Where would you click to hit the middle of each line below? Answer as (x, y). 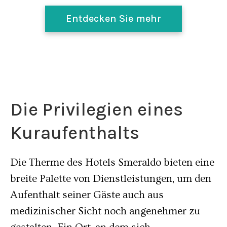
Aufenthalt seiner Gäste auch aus (87, 195)
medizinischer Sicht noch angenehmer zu (105, 211)
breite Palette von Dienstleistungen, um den (111, 179)
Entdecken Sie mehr (113, 18)
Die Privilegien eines (97, 109)
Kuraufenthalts (75, 133)
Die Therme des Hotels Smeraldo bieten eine (112, 162)
